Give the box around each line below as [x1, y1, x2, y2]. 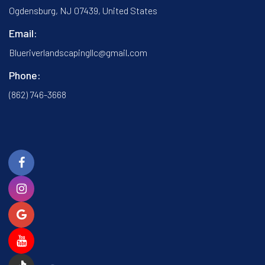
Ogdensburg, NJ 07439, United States [9, 4, 157, 16]
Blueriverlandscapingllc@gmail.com [9, 46, 147, 58]
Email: [9, 26, 37, 40]
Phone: [9, 68, 41, 82]
